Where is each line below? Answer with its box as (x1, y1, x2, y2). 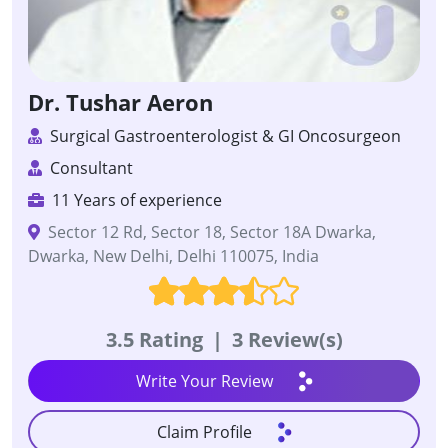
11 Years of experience (48, 189, 222, 212)
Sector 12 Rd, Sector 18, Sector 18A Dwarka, (44, 221, 376, 244)
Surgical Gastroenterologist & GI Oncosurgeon (46, 125, 401, 148)
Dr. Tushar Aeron (28, 88, 213, 118)
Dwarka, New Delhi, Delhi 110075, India (28, 245, 319, 268)
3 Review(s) (226, 326, 343, 354)
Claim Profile (156, 421, 252, 444)
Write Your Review (135, 370, 273, 393)
